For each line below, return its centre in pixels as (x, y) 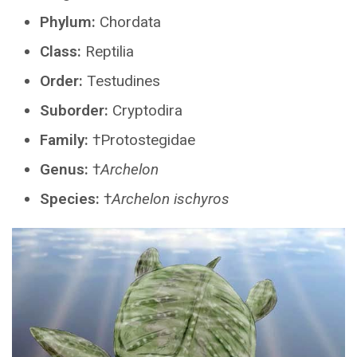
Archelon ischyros (171, 199)
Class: (61, 52)
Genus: (64, 170)
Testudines (122, 81)
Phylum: (68, 22)
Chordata (128, 22)
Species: (70, 199)
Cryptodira (145, 111)
